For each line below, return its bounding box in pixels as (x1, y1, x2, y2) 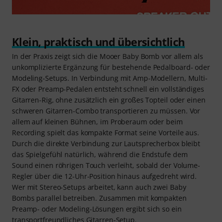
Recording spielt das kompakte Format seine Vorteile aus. (12, 128, 199, 138)
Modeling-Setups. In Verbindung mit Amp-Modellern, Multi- (12, 73, 208, 83)
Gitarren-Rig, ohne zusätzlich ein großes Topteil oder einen (12, 95, 206, 105)
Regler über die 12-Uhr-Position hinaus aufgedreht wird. (12, 171, 197, 181)
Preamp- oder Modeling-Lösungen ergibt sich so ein (12, 204, 182, 214)
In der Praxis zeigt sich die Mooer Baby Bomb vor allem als (12, 52, 203, 61)
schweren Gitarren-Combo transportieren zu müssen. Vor (12, 106, 201, 116)
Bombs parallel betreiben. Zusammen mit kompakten (12, 193, 187, 203)
